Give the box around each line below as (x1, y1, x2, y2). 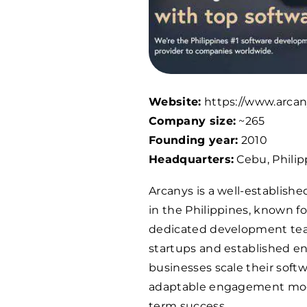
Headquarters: (149, 153, 234, 167)
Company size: (149, 114, 236, 128)
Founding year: (149, 134, 238, 147)
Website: (149, 95, 201, 109)
